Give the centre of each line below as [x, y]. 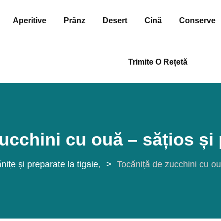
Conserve [197, 20]
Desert [115, 20]
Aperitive [29, 20]
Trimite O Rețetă [158, 62]
